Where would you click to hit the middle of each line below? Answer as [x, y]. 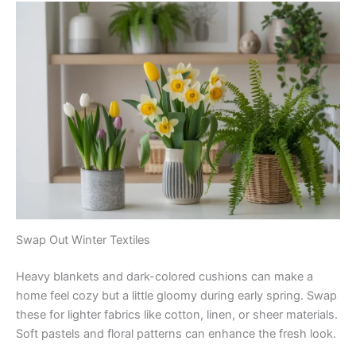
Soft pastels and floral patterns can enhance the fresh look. [176, 334]
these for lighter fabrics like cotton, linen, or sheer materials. [177, 315]
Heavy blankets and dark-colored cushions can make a [164, 277]
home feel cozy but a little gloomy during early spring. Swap [176, 296]
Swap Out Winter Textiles [83, 240]
